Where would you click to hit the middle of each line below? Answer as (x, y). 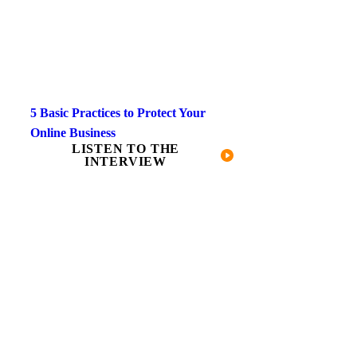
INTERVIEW (126, 161)
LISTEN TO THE (126, 148)
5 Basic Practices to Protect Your (118, 112)
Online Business (73, 132)
